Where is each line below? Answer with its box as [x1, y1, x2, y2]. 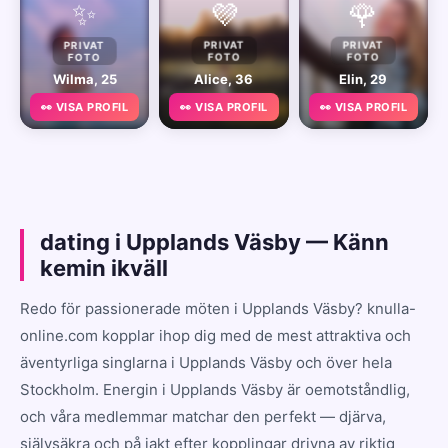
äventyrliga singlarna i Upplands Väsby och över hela [20, 352, 392, 372]
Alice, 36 [194, 70, 254, 87]
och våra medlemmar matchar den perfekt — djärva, [20, 406, 386, 426]
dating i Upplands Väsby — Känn [40, 228, 389, 255]
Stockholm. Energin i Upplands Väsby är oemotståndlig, [20, 379, 410, 399]
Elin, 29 [339, 70, 388, 87]
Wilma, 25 [52, 70, 117, 87]
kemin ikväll [40, 254, 168, 281]
